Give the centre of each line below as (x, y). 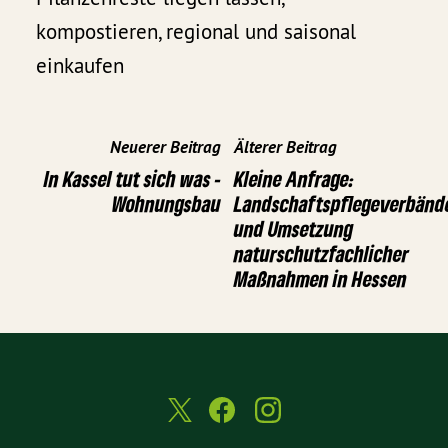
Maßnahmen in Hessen (320, 278)
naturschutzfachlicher (321, 253)
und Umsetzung (293, 228)
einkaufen (80, 66)
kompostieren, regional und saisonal (196, 32)
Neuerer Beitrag (165, 146)
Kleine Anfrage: (294, 178)
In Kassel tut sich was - (132, 178)
